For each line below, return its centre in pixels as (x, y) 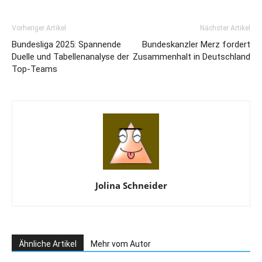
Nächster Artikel (225, 28)
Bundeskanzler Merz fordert (196, 44)
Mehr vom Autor (121, 244)
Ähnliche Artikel (48, 244)
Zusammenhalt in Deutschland (192, 56)
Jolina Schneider (131, 185)
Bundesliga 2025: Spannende (66, 44)
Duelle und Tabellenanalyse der (70, 56)
